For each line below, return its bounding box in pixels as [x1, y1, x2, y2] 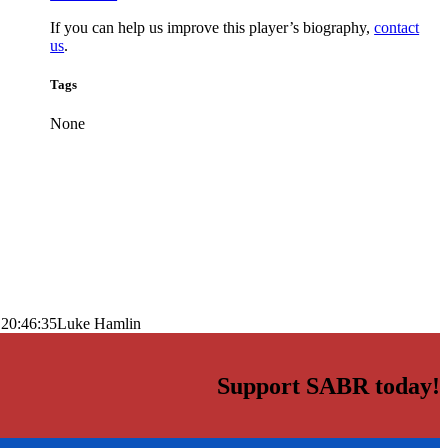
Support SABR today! [217, 373, 440, 400]
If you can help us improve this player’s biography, [50, 18, 375, 36]
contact [374, 18, 420, 36]
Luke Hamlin [57, 315, 141, 333]
